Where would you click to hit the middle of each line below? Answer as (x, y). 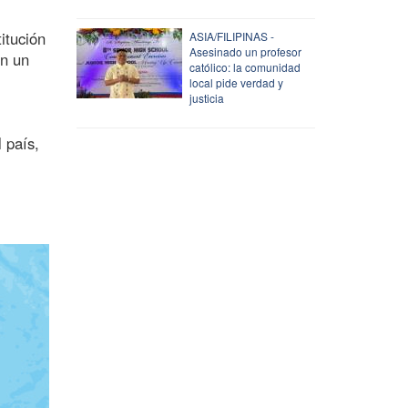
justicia (206, 97)
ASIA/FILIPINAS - (231, 36)
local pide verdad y (236, 82)
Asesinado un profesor (245, 51)
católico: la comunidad (245, 66)
